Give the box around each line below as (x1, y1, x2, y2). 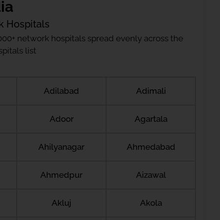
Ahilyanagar (38, 142, 84, 152)
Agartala (134, 114, 167, 124)
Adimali (136, 86, 166, 96)
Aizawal (136, 170, 166, 180)
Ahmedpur (40, 170, 82, 180)
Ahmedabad (126, 142, 175, 152)
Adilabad (44, 86, 79, 96)
